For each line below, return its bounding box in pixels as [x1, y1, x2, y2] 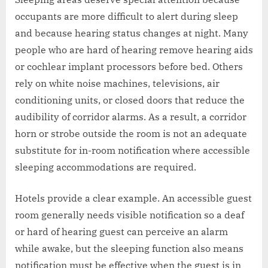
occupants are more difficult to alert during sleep [15, 10, 238, 22]
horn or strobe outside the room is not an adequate [15, 127, 247, 139]
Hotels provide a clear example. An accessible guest [15, 191, 252, 204]
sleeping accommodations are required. [15, 160, 196, 173]
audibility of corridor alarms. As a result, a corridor [15, 110, 246, 123]
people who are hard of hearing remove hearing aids [15, 43, 253, 56]
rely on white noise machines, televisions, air [15, 77, 220, 89]
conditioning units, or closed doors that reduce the [15, 93, 245, 106]
